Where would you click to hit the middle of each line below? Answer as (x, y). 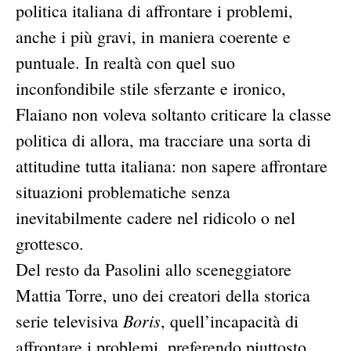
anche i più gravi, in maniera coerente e (153, 36)
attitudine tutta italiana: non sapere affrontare (172, 165)
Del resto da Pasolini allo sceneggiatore (154, 269)
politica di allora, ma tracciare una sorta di (163, 139)
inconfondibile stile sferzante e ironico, (151, 88)
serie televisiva (69, 320)
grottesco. (50, 243)
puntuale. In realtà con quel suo (125, 62)
